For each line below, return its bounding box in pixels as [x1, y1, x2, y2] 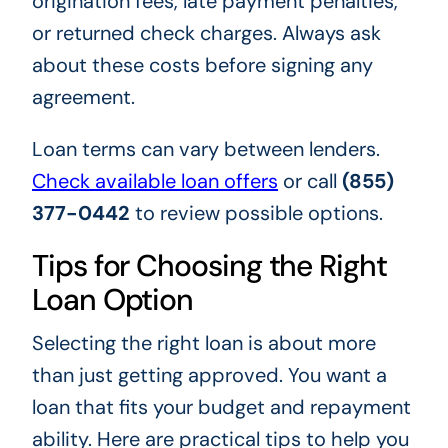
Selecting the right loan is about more [31, 330, 376, 357]
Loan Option [31, 280, 194, 320]
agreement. [31, 84, 135, 111]
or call [277, 168, 342, 195]
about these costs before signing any [31, 52, 373, 79]
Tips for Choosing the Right [31, 246, 387, 286]
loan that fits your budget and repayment [31, 394, 411, 421]
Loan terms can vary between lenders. [31, 136, 380, 163]
